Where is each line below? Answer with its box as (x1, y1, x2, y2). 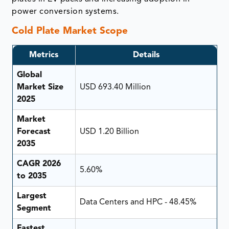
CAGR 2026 (16, 159, 61, 168)
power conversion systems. (12, 8, 119, 16)
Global (16, 71, 42, 79)
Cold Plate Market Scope (12, 27, 128, 37)
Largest (16, 192, 47, 200)
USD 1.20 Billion (79, 127, 139, 136)
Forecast (16, 127, 51, 136)
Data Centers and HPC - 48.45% (79, 198, 196, 207)
